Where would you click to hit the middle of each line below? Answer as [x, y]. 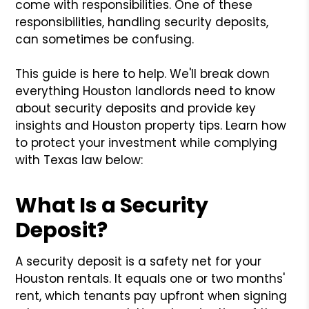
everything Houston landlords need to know [146, 91]
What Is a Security [112, 205]
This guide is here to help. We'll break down [143, 73]
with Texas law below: [79, 160]
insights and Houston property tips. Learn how [151, 125]
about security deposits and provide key [136, 108]
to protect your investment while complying [147, 142]
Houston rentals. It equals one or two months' [150, 278]
